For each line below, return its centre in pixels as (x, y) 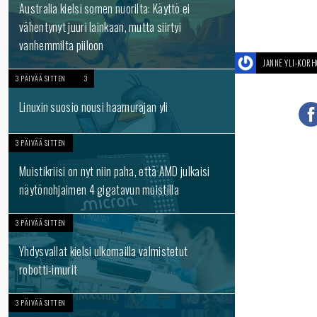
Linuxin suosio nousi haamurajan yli (94, 107)
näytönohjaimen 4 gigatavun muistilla (99, 190)
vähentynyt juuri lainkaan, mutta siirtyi (100, 27)
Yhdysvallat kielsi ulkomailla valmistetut (104, 251)
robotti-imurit (48, 270)
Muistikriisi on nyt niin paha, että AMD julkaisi (115, 171)
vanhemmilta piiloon (62, 45)
